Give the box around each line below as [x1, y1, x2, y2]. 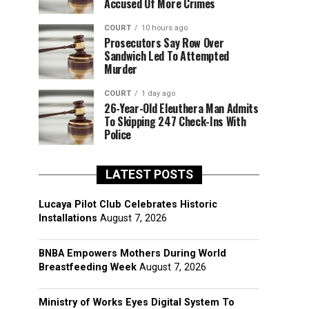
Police [104, 126, 132, 143]
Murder [104, 61, 138, 77]
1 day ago [141, 89, 175, 98]
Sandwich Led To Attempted [104, 48, 229, 64]
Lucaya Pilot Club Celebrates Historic [39, 199, 217, 210]
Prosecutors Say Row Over [104, 34, 224, 51]
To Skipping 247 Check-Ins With [104, 113, 246, 130]
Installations [39, 212, 97, 224]
